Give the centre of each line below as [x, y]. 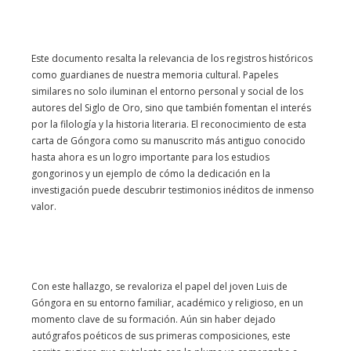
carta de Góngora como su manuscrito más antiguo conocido [168, 141]
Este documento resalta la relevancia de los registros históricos [172, 58]
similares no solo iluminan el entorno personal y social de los [167, 91]
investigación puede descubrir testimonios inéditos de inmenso [173, 190]
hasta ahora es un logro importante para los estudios [150, 157]
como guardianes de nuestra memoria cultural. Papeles [155, 75]
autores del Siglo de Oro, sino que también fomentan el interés [171, 108]
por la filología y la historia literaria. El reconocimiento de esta [169, 124]
